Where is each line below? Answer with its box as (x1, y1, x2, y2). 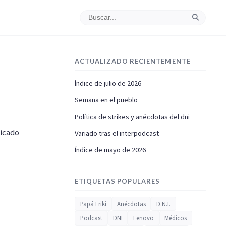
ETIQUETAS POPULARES (75, 177, 160, 185)
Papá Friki (80, 199, 106, 208)
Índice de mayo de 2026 (75, 145, 146, 154)
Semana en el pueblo (75, 95, 138, 104)
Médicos (164, 214, 187, 222)
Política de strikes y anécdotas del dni (75, 111, 190, 121)
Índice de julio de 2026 (75, 78, 141, 88)
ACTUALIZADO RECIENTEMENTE (75, 56, 191, 65)
